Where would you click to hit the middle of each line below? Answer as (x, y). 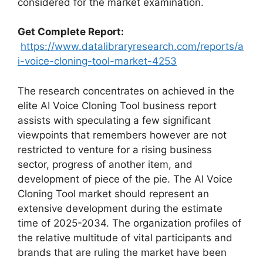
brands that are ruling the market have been (122, 252)
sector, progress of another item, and (105, 164)
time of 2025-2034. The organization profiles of (129, 223)
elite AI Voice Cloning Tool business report (117, 105)
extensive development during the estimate (120, 208)
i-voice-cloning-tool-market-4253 (97, 61)
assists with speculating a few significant (114, 120)
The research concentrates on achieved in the (126, 91)
